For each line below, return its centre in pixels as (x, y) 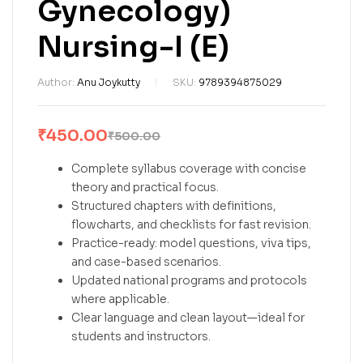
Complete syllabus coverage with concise (189, 169)
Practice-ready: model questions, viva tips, (191, 243)
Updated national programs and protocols (189, 281)
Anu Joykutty (109, 83)
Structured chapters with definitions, (174, 206)
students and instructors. (141, 337)
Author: (57, 83)
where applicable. (120, 299)
